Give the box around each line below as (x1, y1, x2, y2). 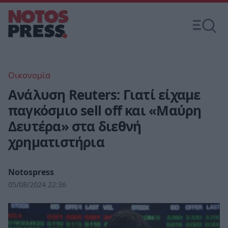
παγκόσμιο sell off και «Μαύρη (8, 101, 202, 120)
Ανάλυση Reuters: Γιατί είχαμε (8, 85, 201, 104)
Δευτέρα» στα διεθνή (8, 117, 141, 135)
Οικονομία (8, 70, 50, 81)
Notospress (8, 166, 54, 178)
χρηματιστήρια (8, 133, 104, 151)
